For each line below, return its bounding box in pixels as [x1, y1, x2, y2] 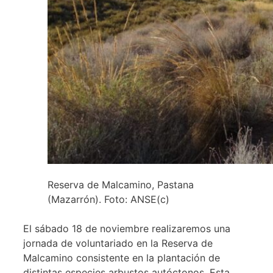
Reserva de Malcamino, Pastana [48, 178, 194, 191]
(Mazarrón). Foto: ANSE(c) [48, 193, 169, 205]
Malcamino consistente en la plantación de [23, 251, 220, 264]
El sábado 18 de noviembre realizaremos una [23, 222, 230, 235]
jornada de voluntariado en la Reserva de [23, 236, 213, 249]
